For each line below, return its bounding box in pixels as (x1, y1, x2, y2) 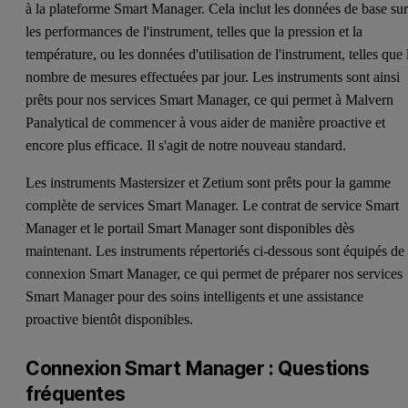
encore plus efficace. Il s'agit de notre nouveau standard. (25, 137, 347, 153)
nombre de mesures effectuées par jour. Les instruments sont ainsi (25, 68, 401, 85)
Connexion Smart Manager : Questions (25, 356, 370, 380)
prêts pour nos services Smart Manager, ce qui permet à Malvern (25, 91, 394, 107)
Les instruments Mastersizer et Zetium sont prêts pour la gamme (25, 174, 392, 190)
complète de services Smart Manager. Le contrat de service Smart (25, 197, 400, 213)
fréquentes (25, 382, 127, 405)
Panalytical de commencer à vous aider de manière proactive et (25, 114, 386, 130)
